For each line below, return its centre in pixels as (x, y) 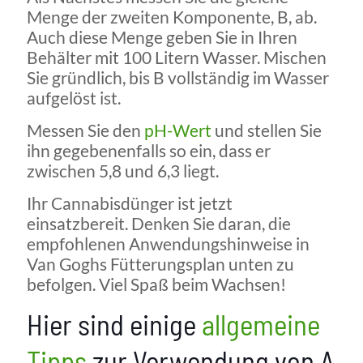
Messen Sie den (85, 130)
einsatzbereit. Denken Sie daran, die (159, 224)
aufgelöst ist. (74, 98)
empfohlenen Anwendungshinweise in (168, 244)
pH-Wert (178, 130)
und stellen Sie (267, 130)
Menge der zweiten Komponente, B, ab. (172, 17)
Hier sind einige (114, 325)
